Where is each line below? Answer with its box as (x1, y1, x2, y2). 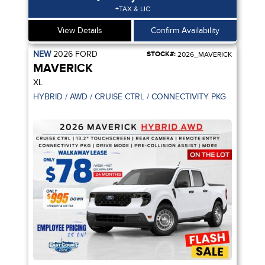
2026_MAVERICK (176, 50, 232, 59)
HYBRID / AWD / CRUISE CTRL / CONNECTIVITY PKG (33, 92, 226, 102)
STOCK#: (147, 50, 176, 59)
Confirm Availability (151, 25, 219, 35)
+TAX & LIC (115, 5, 150, 13)
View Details (57, 25, 102, 35)
